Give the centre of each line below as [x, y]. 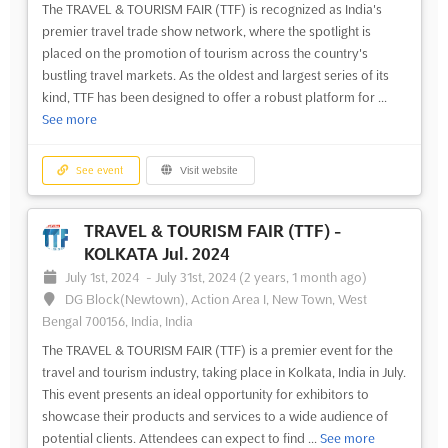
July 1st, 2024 [104, 276]
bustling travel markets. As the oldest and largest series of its [215, 75]
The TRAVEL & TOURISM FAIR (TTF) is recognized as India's [211, 9]
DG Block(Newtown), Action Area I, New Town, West [216, 298]
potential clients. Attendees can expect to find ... [180, 437]
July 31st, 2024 [197, 276]
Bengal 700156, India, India [117, 320]
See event [98, 171]
